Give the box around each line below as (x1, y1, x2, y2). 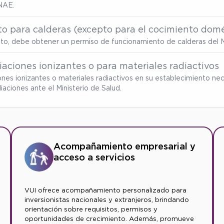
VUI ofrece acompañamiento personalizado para (24, 186, 187, 194)
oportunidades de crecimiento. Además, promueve (24, 214, 194, 222)
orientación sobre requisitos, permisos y (24, 205, 158, 213)
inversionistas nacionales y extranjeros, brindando (24, 195, 189, 203)
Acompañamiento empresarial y (53, 141, 196, 152)
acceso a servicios (53, 152, 135, 163)
